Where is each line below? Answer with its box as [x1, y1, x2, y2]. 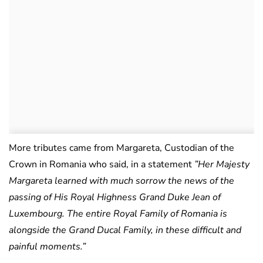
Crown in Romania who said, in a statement [9, 157, 194, 171]
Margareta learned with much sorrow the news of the [9, 174, 234, 187]
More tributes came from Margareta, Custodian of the [9, 141, 234, 154]
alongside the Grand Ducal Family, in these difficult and [9, 223, 241, 237]
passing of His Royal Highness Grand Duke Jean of [9, 190, 221, 204]
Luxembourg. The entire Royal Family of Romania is [9, 207, 227, 220]
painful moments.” [9, 240, 86, 253]
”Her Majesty [194, 157, 249, 171]
